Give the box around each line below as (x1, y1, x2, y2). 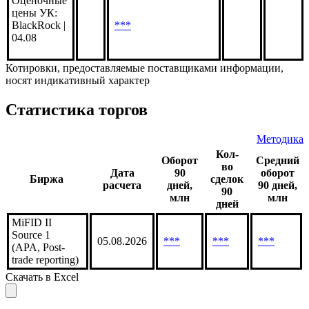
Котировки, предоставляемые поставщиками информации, (6, 62, 283, 74)
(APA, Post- (12, 241, 65, 253)
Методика (257, 132, 303, 145)
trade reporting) (12, 253, 79, 266)
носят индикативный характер (6, 74, 150, 87)
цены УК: (12, 7, 57, 19)
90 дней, (258, 179, 297, 191)
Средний (256, 154, 299, 166)
